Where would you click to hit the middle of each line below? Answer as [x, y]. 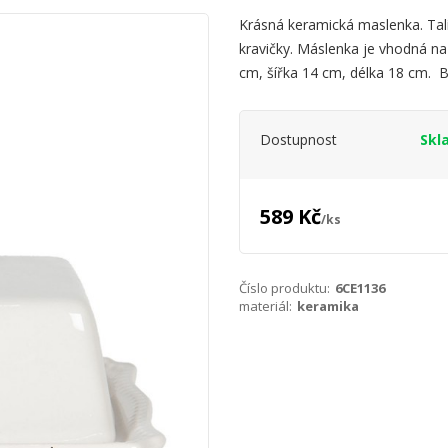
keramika [327, 306]
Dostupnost [298, 139]
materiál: [265, 306]
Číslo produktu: [284, 288]
